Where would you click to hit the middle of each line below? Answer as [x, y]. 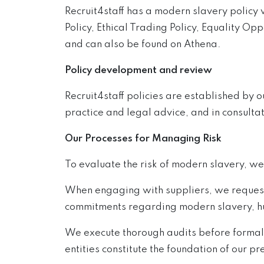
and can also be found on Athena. [143, 44]
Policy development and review [138, 70]
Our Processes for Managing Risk [143, 139]
